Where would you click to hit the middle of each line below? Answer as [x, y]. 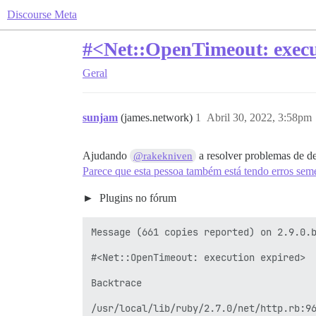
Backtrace [116, 283]
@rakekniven [163, 156]
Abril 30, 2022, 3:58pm [259, 117]
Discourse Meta [42, 14]
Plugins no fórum [136, 198]
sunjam [100, 117]
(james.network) [158, 117]
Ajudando [106, 156]
